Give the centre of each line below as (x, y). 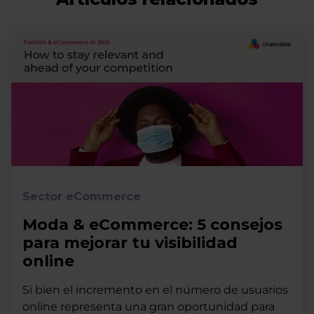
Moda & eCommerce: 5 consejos (152, 224)
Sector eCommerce (82, 196)
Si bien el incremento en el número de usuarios (155, 289)
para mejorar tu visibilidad (130, 243)
